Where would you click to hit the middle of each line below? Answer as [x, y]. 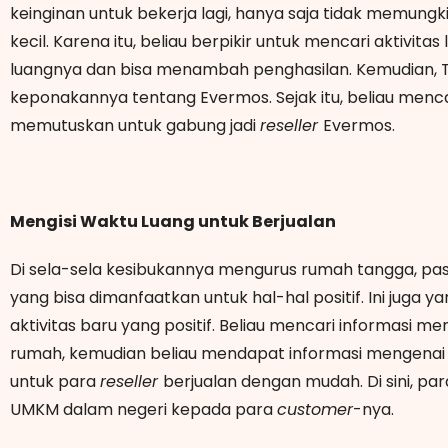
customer [315, 409]
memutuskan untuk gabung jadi [135, 125]
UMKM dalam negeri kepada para [143, 409]
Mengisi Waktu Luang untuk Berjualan [173, 221]
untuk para [55, 381]
